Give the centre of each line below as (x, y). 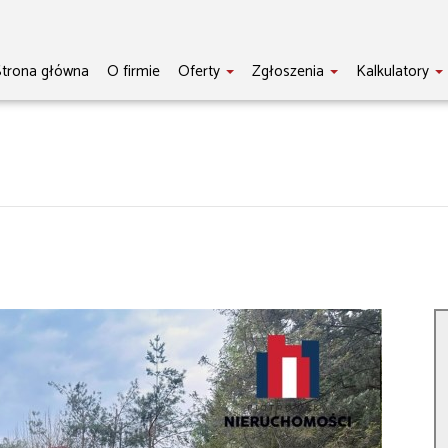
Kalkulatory (394, 71)
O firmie (133, 71)
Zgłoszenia (289, 71)
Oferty (200, 71)
